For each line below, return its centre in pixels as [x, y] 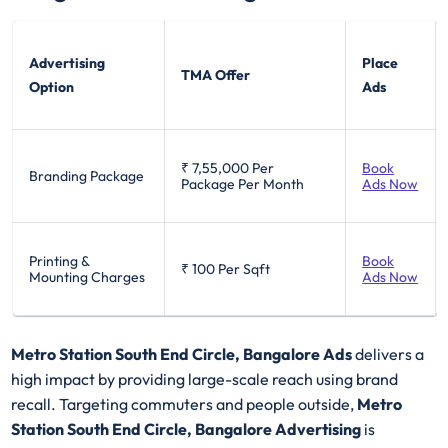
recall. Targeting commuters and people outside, [184, 403]
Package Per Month [243, 183]
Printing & [59, 260]
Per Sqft [244, 268]
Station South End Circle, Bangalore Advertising [186, 428]
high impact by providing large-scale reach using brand [205, 378]
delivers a [390, 353]
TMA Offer [216, 74]
